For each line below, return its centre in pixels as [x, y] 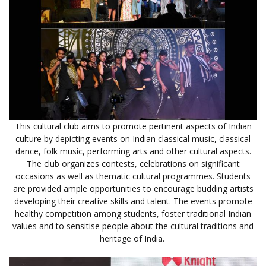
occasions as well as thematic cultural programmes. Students [133, 176]
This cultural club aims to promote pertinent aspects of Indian [133, 126]
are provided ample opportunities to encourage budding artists [133, 188]
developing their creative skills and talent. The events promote [133, 201]
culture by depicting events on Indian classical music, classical [133, 138]
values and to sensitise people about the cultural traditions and [133, 226]
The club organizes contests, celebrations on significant [133, 163]
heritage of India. [133, 238]
